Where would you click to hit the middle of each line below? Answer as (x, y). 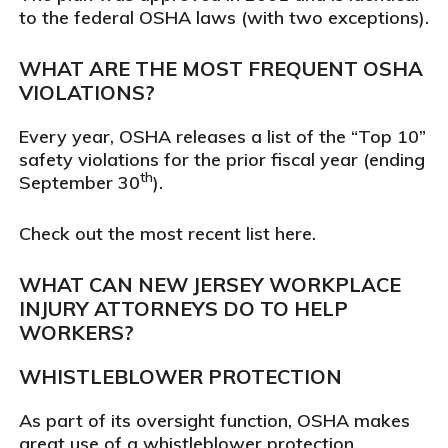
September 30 (79, 182)
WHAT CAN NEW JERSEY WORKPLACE (209, 284)
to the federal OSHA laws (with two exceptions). (223, 17)
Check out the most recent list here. (167, 233)
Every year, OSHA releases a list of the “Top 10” (222, 136)
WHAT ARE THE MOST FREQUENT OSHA (220, 68)
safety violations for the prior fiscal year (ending (221, 159)
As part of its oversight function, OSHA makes (214, 420)
